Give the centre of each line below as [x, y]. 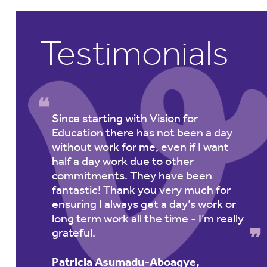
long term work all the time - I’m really [148, 218]
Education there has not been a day [142, 132]
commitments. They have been [132, 175]
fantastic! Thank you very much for [141, 190]
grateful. [73, 232]
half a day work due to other [122, 161]
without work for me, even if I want [140, 147]
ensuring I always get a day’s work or [144, 204]
